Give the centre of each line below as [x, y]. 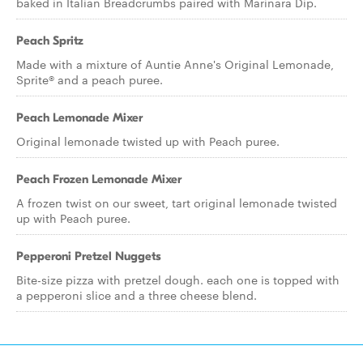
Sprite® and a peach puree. [90, 79]
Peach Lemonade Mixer [79, 117]
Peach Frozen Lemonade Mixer [99, 179]
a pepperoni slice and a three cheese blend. [137, 295]
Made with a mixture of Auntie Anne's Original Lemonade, [175, 64]
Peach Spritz [50, 41]
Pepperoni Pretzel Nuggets [89, 256]
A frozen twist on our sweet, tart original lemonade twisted [177, 203]
